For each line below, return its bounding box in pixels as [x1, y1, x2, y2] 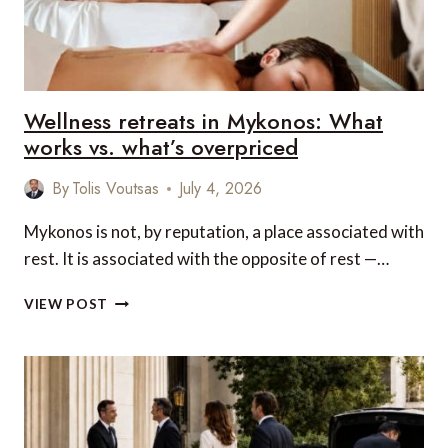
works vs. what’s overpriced [24, 131, 298, 163]
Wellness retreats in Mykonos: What [24, 105, 383, 137]
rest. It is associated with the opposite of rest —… [24, 248, 389, 269]
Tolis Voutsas [72, 177, 160, 200]
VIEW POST [24, 296, 109, 312]
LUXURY [107, 31, 166, 47]
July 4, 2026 [179, 177, 263, 200]
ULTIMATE [107, 10, 183, 26]
